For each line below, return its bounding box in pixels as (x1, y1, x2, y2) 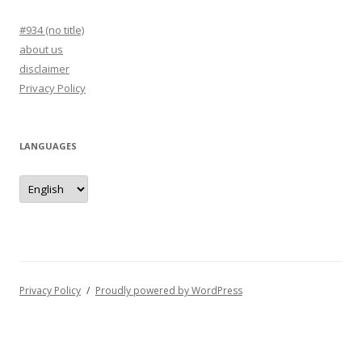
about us (19, 42, 63, 57)
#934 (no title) (19, 23, 84, 38)
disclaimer (19, 61, 69, 77)
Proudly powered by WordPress (95, 284, 242, 298)
